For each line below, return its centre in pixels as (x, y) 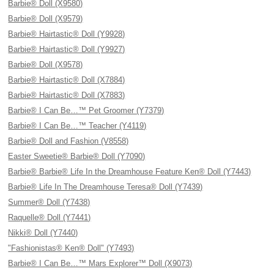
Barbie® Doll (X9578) (46, 65)
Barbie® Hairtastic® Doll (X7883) (67, 95)
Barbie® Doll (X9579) (46, 19)
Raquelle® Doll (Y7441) (50, 217)
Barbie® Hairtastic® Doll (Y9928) (67, 34)
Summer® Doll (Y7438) (49, 202)
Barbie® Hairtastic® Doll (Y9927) (67, 49)
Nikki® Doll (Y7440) (43, 233)
